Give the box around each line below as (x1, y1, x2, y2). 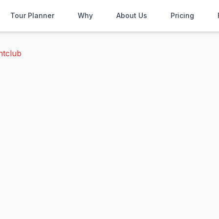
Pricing (171, 11, 195, 20)
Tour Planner (10, 11, 55, 20)
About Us (116, 11, 148, 20)
